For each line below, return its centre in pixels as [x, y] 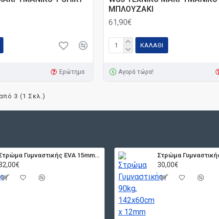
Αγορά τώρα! [136, 72]
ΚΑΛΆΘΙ [152, 45]
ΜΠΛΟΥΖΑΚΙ [131, 9]
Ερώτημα [72, 72]
